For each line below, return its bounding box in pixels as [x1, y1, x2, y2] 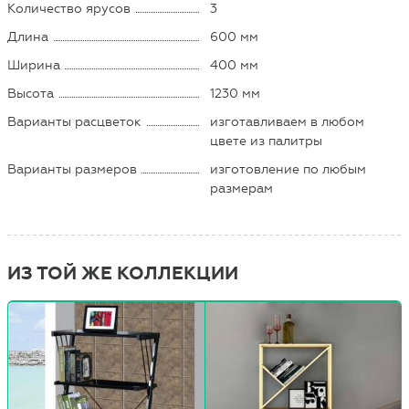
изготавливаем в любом [210, 113, 365, 130]
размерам [210, 180, 274, 196]
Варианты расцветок [7, 113, 142, 130]
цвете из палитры [210, 132, 323, 149]
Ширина [7, 57, 61, 73]
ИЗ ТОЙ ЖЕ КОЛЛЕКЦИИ [7, 261, 239, 285]
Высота [7, 85, 55, 101]
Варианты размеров [7, 161, 138, 177]
